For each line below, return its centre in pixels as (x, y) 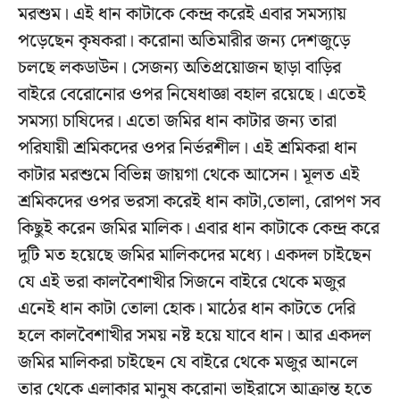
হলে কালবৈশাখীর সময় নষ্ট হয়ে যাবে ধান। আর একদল (195, 336)
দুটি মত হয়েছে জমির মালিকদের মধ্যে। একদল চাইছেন (195, 256)
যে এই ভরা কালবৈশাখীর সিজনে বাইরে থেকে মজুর (182, 283)
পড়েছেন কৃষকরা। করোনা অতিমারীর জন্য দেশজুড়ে (184, 42)
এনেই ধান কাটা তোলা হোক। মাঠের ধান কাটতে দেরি (187, 309)
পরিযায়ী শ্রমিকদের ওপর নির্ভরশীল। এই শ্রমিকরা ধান (187, 149)
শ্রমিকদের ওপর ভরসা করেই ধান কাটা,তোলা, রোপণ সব (199, 202)
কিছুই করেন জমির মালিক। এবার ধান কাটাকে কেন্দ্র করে (199, 229)
